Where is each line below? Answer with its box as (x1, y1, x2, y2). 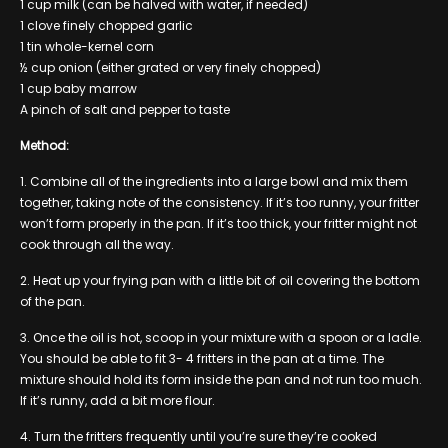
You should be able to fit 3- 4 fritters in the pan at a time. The (20, 349, 384, 367)
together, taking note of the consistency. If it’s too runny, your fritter (20, 193, 419, 211)
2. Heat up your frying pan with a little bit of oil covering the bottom (20, 271, 420, 289)
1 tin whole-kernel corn (20, 37, 154, 55)
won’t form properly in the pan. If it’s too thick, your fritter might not (20, 214, 417, 232)
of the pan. (20, 292, 85, 310)
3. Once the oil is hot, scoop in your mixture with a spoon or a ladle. (20, 328, 422, 346)
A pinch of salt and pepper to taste (20, 100, 230, 118)
